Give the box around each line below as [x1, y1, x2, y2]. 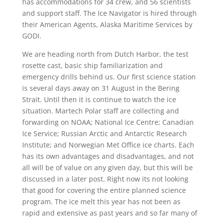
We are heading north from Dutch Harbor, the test [22, 49, 188, 59]
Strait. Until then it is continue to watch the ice [22, 94, 176, 104]
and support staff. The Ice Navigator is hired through [22, 8, 197, 18]
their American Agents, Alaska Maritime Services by [22, 19, 192, 29]
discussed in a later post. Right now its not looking [22, 174, 188, 184]
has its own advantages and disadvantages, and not [22, 151, 194, 161]
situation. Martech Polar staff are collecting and [22, 106, 179, 115]
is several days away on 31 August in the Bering [22, 83, 180, 93]
